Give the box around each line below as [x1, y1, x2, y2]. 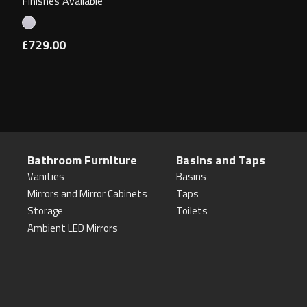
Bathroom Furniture [27, 151, 137, 169]
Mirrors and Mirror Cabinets [27, 186, 147, 201]
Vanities [27, 169, 64, 184]
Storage [27, 203, 63, 219]
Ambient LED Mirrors [27, 220, 118, 236]
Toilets [175, 203, 208, 219]
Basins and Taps [175, 151, 265, 169]
